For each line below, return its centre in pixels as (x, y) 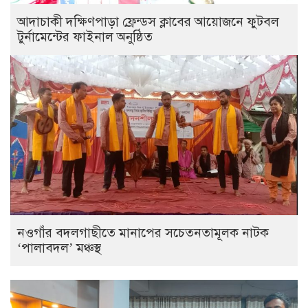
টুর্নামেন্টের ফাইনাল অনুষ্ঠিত (85, 36)
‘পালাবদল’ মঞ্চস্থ (59, 247)
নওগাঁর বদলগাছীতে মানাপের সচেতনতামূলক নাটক (143, 232)
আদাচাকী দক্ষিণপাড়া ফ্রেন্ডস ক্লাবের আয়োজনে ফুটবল (148, 21)
